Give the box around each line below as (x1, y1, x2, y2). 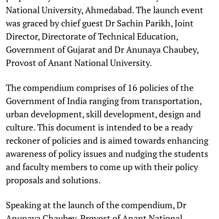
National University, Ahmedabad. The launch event (6, 3, 203, 16)
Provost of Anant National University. (6, 56, 152, 68)
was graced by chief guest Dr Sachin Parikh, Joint (6, 17, 194, 29)
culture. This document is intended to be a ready (6, 121, 193, 133)
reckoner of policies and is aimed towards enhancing (6, 134, 208, 146)
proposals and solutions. (6, 174, 101, 186)
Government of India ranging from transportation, (6, 94, 201, 107)
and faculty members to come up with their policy (6, 160, 198, 173)
